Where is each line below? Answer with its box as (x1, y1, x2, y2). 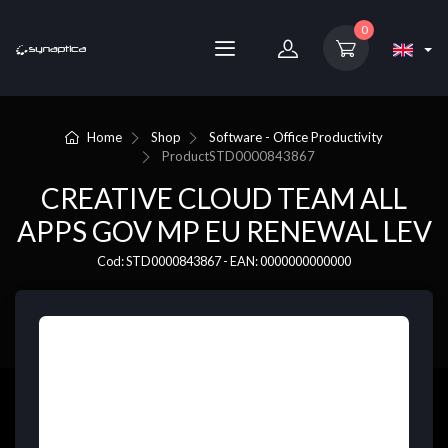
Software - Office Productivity (209, 129, 384, 145)
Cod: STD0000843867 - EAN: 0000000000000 (97, 253, 351, 270)
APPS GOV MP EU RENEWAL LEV (16, 214, 432, 249)
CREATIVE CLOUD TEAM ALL (41, 181, 407, 216)
